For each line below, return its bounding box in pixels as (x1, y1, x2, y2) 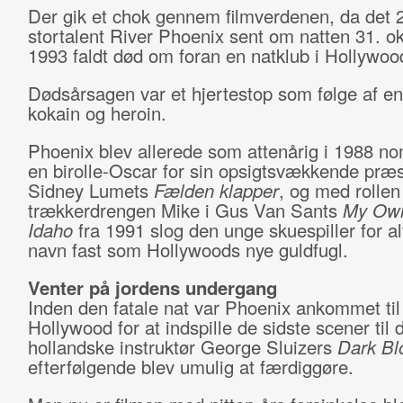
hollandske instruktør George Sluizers (27, 334, 337, 360)
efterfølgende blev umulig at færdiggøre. (27, 354, 354, 380)
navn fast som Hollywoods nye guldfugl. (27, 237, 354, 263)
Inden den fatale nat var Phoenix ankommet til (27, 294, 400, 320)
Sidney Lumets (27, 177, 154, 203)
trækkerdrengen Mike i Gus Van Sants (27, 197, 343, 223)
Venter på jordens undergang (27, 274, 277, 300)
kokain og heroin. (27, 100, 172, 126)
